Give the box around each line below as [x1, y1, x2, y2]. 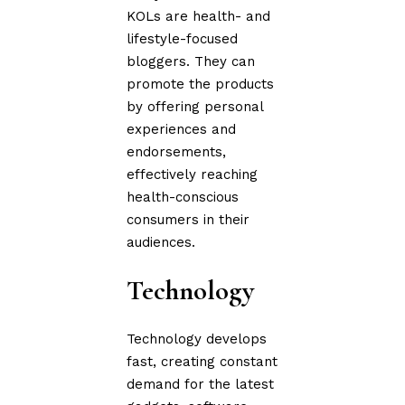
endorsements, [127, 143, 227, 160]
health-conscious [127, 188, 240, 205]
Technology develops [127, 330, 268, 347]
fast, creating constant [127, 353, 278, 370]
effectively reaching [127, 165, 259, 183]
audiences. [127, 233, 196, 250]
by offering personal [127, 98, 264, 115]
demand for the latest [127, 375, 275, 392]
